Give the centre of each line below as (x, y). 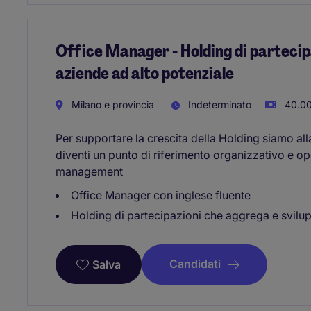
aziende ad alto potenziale (145, 73)
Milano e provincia (111, 105)
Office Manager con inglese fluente (161, 195)
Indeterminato (218, 105)
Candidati (195, 264)
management (89, 172)
